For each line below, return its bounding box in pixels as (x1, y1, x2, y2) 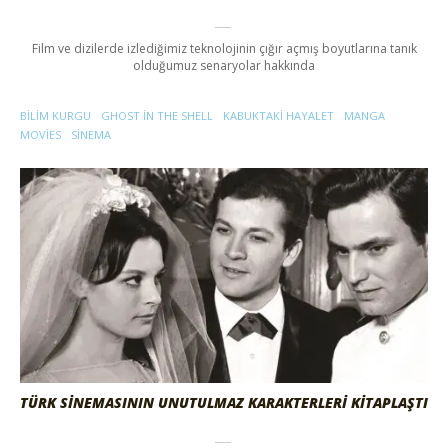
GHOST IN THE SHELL (101, 107, 213, 123)
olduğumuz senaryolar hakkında (133, 56, 315, 74)
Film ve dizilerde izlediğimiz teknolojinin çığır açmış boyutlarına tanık (31, 39, 417, 57)
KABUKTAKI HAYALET (223, 107, 334, 123)
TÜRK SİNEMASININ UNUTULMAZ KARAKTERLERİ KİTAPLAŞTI (20, 392, 428, 412)
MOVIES (20, 126, 61, 142)
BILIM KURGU (20, 107, 91, 123)
